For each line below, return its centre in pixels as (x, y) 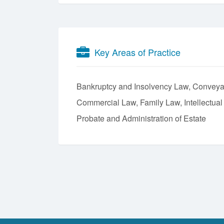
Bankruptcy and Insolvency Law (132, 86)
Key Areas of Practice (137, 52)
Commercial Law (106, 102)
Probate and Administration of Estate (141, 118)
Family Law (160, 102)
